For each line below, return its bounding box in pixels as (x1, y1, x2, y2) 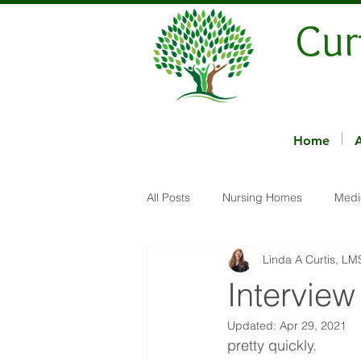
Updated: (227, 318, 280, 333)
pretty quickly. (227, 336, 325, 355)
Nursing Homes (222, 189, 302, 205)
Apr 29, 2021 (280, 318, 346, 333)
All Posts (147, 189, 190, 205)
